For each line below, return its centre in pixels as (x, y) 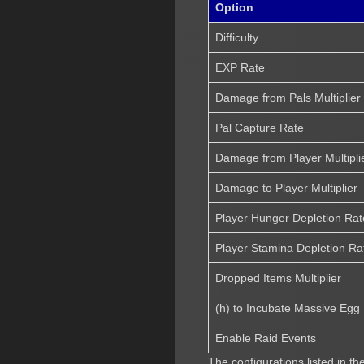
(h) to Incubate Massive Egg (288, 308)
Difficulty (237, 37)
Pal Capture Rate (260, 127)
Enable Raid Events (266, 338)
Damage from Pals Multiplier (288, 97)
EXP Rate (240, 67)
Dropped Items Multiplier (279, 277)
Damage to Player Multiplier (287, 187)
